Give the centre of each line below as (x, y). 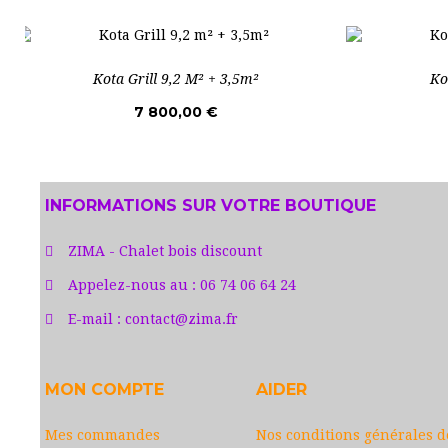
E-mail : (96, 318)
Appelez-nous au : (134, 284)
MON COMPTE (104, 389)
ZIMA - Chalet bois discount (165, 250)
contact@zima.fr (181, 318)
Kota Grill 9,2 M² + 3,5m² (175, 78)
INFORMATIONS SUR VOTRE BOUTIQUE (210, 205)
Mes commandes (102, 434)
